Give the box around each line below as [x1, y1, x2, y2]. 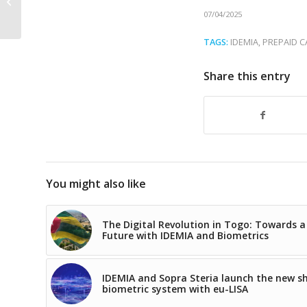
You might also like [46, 176, 146, 192]
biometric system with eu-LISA [102, 282, 248, 296]
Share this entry [204, 69, 291, 84]
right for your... [24, 18, 84, 30]
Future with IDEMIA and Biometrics [102, 229, 269, 243]
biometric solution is [24, 3, 107, 16]
